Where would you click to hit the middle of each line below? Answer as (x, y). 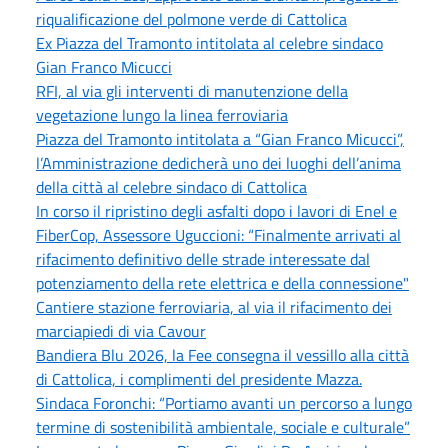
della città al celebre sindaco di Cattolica (171, 186)
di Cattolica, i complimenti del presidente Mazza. (199, 378)
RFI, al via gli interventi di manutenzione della (192, 90)
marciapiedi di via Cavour (121, 330)
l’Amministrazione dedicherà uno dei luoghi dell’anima (218, 162)
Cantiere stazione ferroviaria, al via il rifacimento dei (214, 306)
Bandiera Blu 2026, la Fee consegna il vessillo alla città (222, 354)
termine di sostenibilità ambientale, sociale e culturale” (223, 426)
